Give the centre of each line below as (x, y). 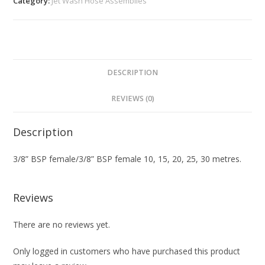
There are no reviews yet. (62, 224)
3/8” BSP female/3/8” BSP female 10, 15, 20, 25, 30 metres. (127, 159)
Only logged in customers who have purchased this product (127, 251)
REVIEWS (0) (132, 98)
